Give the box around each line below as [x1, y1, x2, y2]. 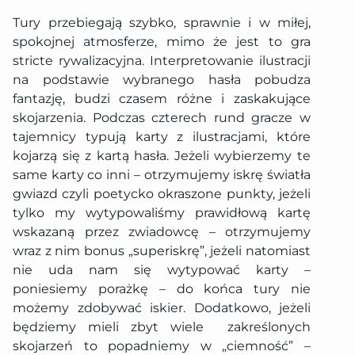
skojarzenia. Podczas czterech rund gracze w [13, 109, 311, 125]
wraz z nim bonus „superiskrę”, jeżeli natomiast [13, 242, 311, 258]
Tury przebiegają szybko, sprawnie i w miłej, [13, 14, 311, 30]
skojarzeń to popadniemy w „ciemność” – [13, 338, 311, 353]
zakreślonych [227, 319, 311, 334]
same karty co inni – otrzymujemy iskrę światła [13, 166, 311, 182]
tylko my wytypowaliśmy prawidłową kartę [13, 204, 311, 220]
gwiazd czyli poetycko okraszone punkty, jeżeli [13, 185, 311, 201]
